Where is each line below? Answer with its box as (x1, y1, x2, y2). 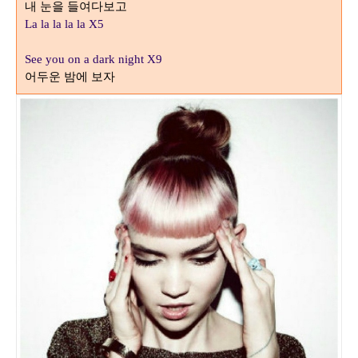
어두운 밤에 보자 (25, 70, 115, 85)
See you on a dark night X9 (25, 53, 162, 66)
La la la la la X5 (25, 18, 104, 31)
